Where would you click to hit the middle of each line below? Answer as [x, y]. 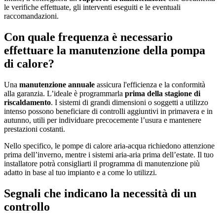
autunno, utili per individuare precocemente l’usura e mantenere [103, 120]
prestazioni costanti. [35, 129]
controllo [27, 207]
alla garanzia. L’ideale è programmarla [64, 94]
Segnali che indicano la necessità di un [100, 194]
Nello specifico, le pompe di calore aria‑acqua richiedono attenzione [109, 146]
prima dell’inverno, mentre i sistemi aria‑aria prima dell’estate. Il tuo [109, 155]
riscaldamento [27, 103]
